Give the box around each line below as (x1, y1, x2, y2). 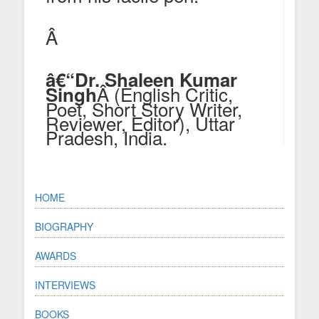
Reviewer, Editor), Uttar (46, 109, 235, 136)
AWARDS (35, 248, 76, 263)
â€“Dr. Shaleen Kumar (46, 66, 237, 93)
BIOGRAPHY (35, 219, 93, 234)
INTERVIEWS (35, 277, 95, 292)
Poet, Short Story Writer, (46, 95, 242, 122)
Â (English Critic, (97, 80, 233, 107)
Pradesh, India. (46, 123, 167, 150)
